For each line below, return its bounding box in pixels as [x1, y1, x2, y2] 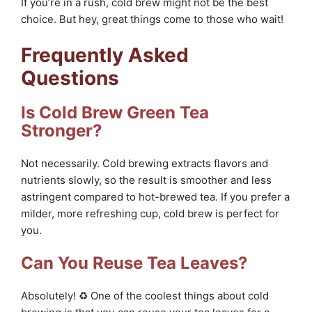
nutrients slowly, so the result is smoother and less [21, 173, 272, 187]
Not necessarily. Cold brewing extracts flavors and [21, 156, 268, 170]
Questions [21, 65, 119, 90]
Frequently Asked [21, 42, 189, 67]
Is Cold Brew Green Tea [21, 102, 209, 123]
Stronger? [21, 120, 102, 141]
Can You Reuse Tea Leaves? [21, 253, 248, 274]
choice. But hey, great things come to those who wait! [21, 13, 283, 26]
